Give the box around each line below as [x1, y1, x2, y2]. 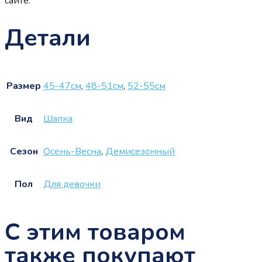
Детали [5, 22, 91, 54]
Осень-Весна [43, 145, 101, 158]
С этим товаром [5, 216, 185, 249]
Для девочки [43, 178, 101, 191]
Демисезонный [105, 145, 175, 158]
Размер [6, 80, 41, 93]
